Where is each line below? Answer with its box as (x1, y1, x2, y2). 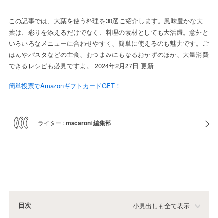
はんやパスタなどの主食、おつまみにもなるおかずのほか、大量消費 (8, 50, 209, 59)
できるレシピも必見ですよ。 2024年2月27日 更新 (8, 61, 154, 71)
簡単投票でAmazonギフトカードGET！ (8, 81, 121, 91)
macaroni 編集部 (65, 118, 111, 127)
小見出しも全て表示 (133, 202, 190, 210)
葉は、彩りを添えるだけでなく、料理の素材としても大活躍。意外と (8, 27, 209, 37)
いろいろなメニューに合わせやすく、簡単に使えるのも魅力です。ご (8, 38, 209, 48)
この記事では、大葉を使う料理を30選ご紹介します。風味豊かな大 (8, 16, 203, 26)
